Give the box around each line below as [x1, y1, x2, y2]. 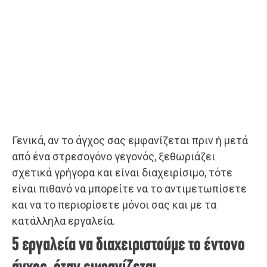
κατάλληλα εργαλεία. [12, 214, 115, 227]
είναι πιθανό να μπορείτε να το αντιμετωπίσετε [12, 182, 247, 195]
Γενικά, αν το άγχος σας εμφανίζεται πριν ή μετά [12, 133, 248, 147]
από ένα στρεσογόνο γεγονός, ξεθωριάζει [12, 150, 215, 163]
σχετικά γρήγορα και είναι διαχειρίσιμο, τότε [12, 166, 232, 179]
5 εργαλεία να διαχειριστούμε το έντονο [12, 235, 245, 255]
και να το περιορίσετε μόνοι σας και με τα [12, 198, 216, 211]
